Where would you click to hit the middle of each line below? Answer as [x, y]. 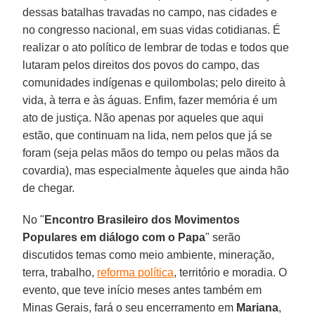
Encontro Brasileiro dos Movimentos [142, 219]
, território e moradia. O [231, 272]
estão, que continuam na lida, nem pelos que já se [148, 135]
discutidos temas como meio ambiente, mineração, [149, 255]
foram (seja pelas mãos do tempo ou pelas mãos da [151, 153]
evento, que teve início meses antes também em [142, 290]
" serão [223, 237]
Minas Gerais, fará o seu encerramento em [130, 307]
